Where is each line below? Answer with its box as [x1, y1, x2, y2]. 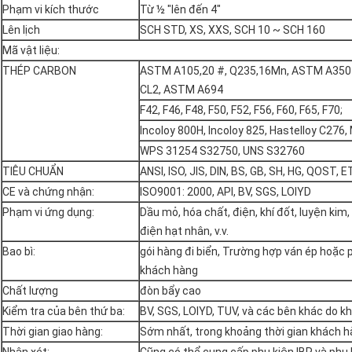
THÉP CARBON [2, 64, 76, 78]
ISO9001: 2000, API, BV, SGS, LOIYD [140, 185, 311, 199]
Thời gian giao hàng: [2, 325, 103, 339]
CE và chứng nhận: [2, 185, 94, 199]
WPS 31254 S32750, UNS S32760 [140, 145, 305, 158]
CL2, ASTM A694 [140, 83, 223, 97]
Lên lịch [2, 24, 40, 37]
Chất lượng [2, 284, 58, 298]
